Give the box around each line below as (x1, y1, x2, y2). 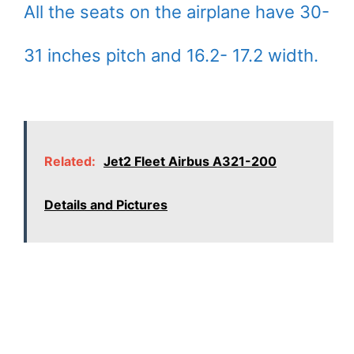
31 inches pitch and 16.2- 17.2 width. (24, 45, 318, 66)
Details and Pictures (44, 197, 168, 213)
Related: (44, 153, 96, 170)
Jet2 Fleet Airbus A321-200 (104, 153, 277, 170)
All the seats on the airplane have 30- (24, 2, 330, 23)
